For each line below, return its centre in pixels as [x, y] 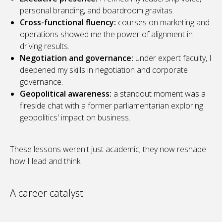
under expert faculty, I [172, 58]
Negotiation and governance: [77, 58]
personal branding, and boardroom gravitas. [97, 11]
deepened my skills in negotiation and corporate [104, 70]
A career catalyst [47, 193]
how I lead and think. [46, 161]
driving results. [45, 46]
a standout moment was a [159, 94]
